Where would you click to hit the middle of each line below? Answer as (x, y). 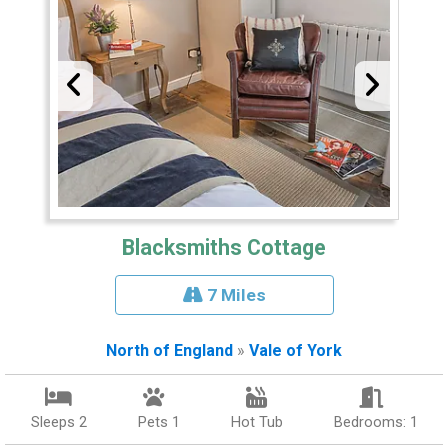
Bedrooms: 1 (375, 422)
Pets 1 (158, 422)
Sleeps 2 (58, 422)
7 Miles (234, 295)
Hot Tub (256, 422)
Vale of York (295, 351)
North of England (169, 351)
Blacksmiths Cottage (224, 248)
